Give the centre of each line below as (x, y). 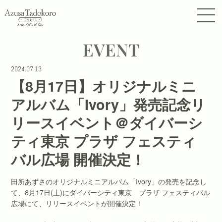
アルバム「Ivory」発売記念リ (109, 105)
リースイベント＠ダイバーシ (107, 123)
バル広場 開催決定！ (78, 160)
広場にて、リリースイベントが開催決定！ (77, 203)
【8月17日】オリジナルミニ (104, 86)
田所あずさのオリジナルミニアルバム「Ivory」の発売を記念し (109, 181)
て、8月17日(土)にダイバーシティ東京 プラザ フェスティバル (111, 192)
